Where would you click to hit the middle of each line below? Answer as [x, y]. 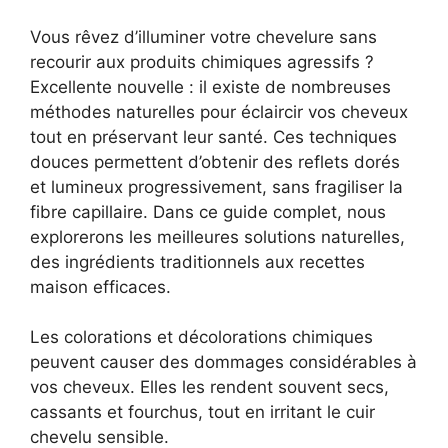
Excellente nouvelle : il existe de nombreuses [210, 86]
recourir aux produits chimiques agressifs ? [202, 61]
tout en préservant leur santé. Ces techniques [213, 136]
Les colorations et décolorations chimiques [201, 337]
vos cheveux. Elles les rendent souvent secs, [209, 387]
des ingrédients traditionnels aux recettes [197, 261]
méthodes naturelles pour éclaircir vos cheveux [219, 111]
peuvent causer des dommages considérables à [223, 362]
